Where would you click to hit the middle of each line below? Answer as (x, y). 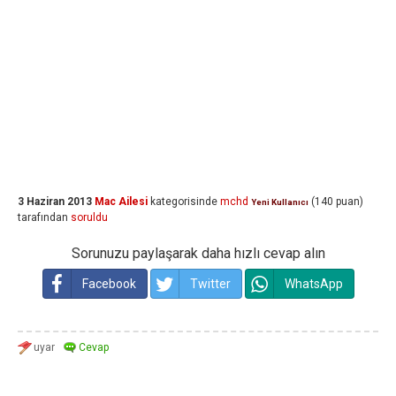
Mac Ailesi (121, 202)
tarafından (43, 217)
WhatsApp (313, 284)
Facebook (109, 284)
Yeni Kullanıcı (280, 202)
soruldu (89, 217)
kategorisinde (183, 202)
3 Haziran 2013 (55, 202)
